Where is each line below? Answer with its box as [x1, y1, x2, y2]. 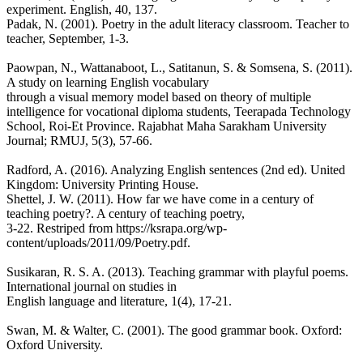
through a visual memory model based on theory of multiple [6, 90, 311, 105]
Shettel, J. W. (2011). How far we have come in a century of [6, 192, 314, 207]
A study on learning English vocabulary [6, 75, 209, 90]
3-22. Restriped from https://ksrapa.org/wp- [6, 221, 227, 236]
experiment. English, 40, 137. [6, 2, 157, 17]
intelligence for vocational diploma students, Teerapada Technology [6, 105, 351, 119]
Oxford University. [6, 338, 103, 352]
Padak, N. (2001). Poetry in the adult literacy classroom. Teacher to [6, 17, 349, 32]
